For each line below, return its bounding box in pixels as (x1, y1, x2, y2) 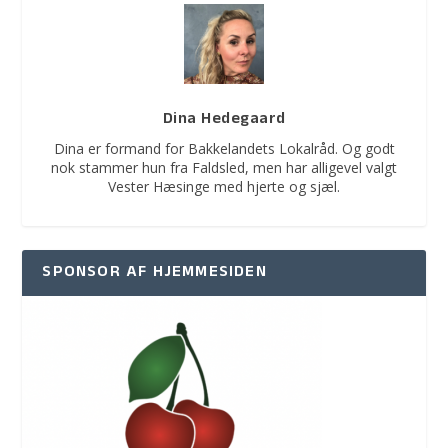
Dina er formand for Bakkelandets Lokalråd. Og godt (53, 139, 395, 159)
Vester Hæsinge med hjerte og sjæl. (108, 177, 340, 197)
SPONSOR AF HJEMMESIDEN (42, 260, 267, 287)
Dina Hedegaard (162, 107, 286, 134)
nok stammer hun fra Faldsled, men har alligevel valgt (51, 158, 397, 178)
